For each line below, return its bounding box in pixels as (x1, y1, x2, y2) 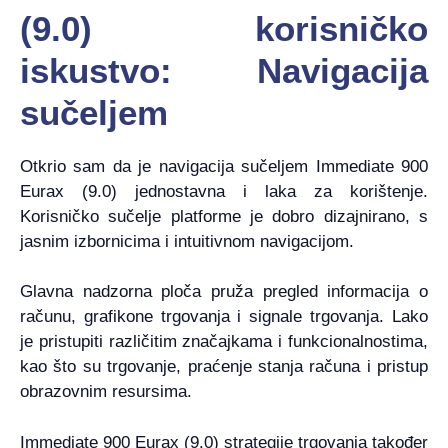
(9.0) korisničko (20, 8, 428, 48)
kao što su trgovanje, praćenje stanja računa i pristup (20, 357, 428, 377)
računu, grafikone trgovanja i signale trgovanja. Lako (20, 307, 428, 327)
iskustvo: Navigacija (20, 50, 428, 90)
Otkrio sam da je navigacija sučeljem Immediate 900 (20, 156, 428, 176)
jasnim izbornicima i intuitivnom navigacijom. (20, 231, 354, 251)
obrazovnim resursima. (20, 382, 192, 402)
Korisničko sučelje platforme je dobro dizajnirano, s (20, 206, 428, 226)
